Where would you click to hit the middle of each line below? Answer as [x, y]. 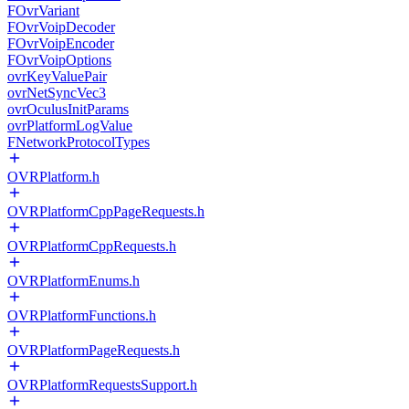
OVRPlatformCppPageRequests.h [106, 211]
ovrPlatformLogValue [70, 126]
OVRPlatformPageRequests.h [94, 350]
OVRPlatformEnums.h [73, 281]
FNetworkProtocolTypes [79, 142]
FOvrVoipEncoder [61, 43]
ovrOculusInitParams [68, 109]
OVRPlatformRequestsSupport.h [102, 385]
